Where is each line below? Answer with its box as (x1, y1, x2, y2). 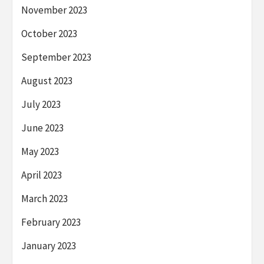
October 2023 (21, 27, 77, 41)
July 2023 (21, 98, 61, 111)
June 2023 (21, 121, 64, 135)
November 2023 (21, 4, 87, 17)
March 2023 (21, 192, 68, 206)
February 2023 (21, 216, 81, 229)
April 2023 (21, 169, 62, 182)
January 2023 (21, 239, 76, 253)
